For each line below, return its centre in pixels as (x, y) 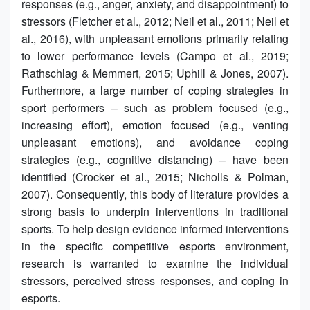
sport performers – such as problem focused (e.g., (155, 107)
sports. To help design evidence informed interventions (155, 228)
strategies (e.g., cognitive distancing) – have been (155, 159)
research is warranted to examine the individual (155, 263)
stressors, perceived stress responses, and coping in (155, 280)
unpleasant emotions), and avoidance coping (155, 142)
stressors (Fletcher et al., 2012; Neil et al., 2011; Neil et (155, 21)
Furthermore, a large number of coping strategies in (155, 90)
